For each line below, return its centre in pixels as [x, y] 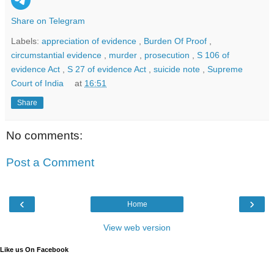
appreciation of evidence [90, 41]
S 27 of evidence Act [108, 69]
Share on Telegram [48, 21]
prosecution [168, 55]
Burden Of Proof [176, 41]
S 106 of [213, 55]
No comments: [44, 136]
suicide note [178, 69]
